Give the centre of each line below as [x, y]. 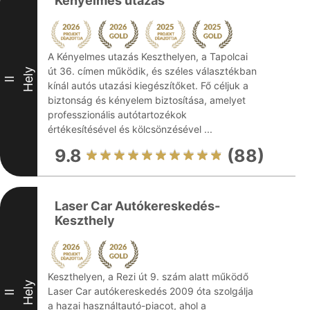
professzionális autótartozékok [117, 115]
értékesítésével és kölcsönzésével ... [130, 129]
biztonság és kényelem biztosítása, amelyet [147, 100]
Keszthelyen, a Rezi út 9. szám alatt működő [148, 276]
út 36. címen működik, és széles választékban [152, 71]
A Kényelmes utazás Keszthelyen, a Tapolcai [148, 56]
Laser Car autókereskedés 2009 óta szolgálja [151, 291]
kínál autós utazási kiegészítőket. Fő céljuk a [148, 85]
